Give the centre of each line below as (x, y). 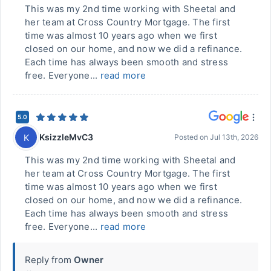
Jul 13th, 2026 (234, 137)
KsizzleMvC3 (66, 137)
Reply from (48, 260)
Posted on (192, 137)
